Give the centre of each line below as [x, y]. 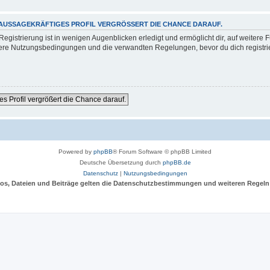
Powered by [76, 152]
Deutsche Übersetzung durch [121, 163]
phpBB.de [177, 163]
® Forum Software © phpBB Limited [162, 152]
